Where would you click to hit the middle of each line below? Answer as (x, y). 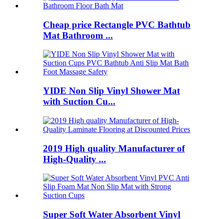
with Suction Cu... (79, 102)
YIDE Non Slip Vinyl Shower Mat (111, 91)
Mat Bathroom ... (78, 35)
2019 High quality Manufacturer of (114, 148)
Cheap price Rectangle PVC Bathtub (117, 24)
